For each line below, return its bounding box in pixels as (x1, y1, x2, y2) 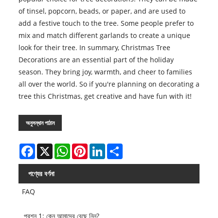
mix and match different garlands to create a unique (18, 31, 190, 40)
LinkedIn (105, 143, 133, 152)
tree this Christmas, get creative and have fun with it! (18, 91, 192, 101)
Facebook (35, 143, 65, 152)
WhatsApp (70, 143, 104, 152)
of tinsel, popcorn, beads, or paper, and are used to (18, 6, 185, 16)
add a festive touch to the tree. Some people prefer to (18, 18, 194, 28)
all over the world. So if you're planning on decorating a (18, 79, 200, 89)
